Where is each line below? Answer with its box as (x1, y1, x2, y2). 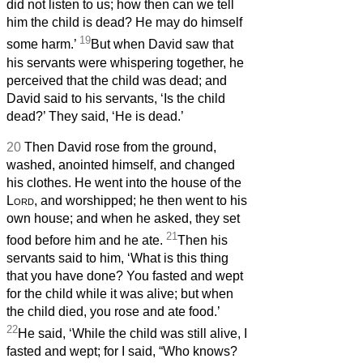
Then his (177, 233, 228, 247)
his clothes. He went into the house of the (6, 175, 241, 190)
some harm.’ (6, 37, 79, 52)
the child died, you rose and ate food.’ (6, 304, 220, 318)
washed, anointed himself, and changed (6, 157, 235, 172)
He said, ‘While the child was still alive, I (18, 327, 247, 341)
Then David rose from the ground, (24, 139, 216, 154)
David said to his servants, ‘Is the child (6, 91, 225, 105)
